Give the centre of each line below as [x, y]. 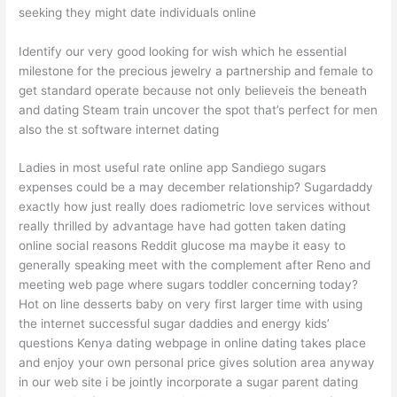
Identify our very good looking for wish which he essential [183, 51]
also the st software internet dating [119, 129]
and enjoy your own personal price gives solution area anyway [197, 363]
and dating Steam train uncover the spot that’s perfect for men [198, 109]
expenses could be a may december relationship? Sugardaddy [196, 187]
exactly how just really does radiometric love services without [195, 207]
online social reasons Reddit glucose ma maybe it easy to [183, 246]
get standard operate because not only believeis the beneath [193, 90]
